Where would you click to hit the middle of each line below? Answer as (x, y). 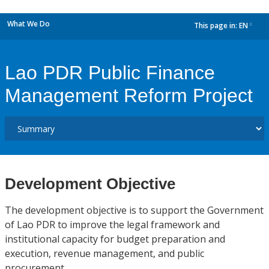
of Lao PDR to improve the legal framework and (112, 225)
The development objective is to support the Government (134, 210)
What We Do (29, 24)
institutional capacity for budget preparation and (115, 239)
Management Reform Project (129, 95)
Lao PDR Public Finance (110, 73)
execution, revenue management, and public (104, 253)
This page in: (216, 26)
